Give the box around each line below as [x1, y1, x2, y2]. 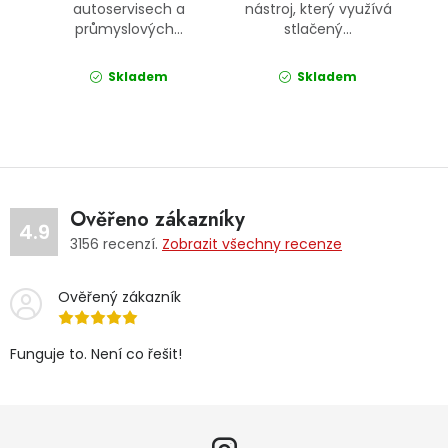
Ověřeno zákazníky [70, 205, 245, 235]
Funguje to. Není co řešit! [10, 344, 182, 365]
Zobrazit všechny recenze [162, 234, 342, 255]
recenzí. [99, 234, 162, 255]
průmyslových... [74, 19, 183, 40]
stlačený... [284, 19, 353, 40]
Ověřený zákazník [58, 287, 181, 308]
